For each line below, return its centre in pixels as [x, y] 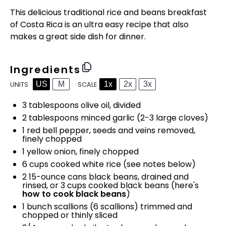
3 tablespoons [50, 105]
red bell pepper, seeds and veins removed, [110, 130]
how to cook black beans [74, 194]
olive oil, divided [110, 105]
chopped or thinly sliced [70, 215]
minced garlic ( [109, 118]
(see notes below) [158, 164]
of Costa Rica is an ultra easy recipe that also [99, 24]
